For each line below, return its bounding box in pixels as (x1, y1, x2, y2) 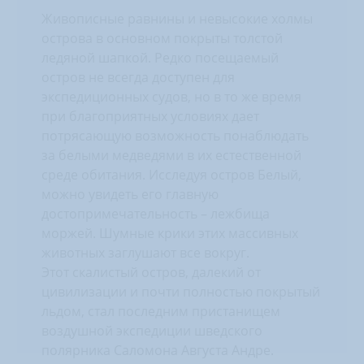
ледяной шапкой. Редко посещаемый (41, 49, 279, 67)
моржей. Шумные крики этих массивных (41, 224, 298, 242)
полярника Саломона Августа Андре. (41, 341, 274, 359)
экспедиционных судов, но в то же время (41, 88, 301, 106)
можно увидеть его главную (41, 185, 219, 203)
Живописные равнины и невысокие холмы (41, 10, 313, 28)
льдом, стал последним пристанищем (41, 302, 280, 320)
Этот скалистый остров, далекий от (41, 263, 261, 281)
